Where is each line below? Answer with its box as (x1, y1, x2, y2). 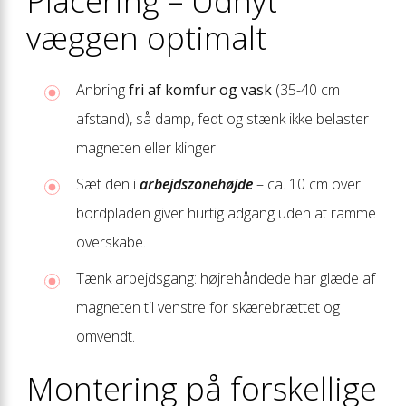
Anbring (76, 79, 129, 100)
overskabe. (76, 231, 146, 252)
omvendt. (76, 325, 135, 346)
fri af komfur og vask (129, 79, 272, 100)
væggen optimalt (26, 15, 266, 59)
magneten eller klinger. (76, 137, 218, 158)
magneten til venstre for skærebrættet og (76, 296, 340, 317)
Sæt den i (76, 173, 140, 194)
